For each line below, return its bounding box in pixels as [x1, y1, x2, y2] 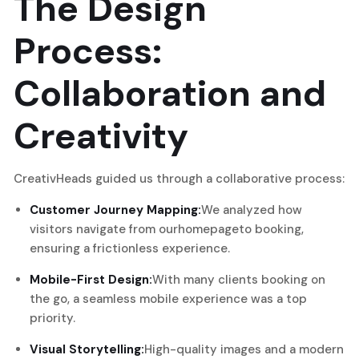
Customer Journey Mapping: [30, 201, 201, 218]
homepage [178, 220, 239, 237]
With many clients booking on [152, 271, 325, 288]
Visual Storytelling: [30, 341, 144, 357]
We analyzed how [201, 201, 302, 218]
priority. [30, 309, 75, 326]
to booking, [239, 220, 304, 237]
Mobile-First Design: [30, 271, 152, 288]
